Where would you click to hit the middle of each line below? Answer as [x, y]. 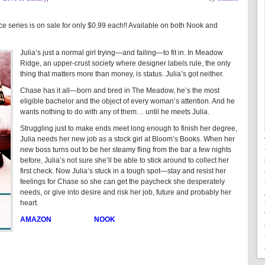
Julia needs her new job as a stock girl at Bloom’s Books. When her [127, 139]
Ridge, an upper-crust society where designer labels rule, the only [125, 63]
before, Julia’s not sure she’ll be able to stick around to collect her [125, 160]
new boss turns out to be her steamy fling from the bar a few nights [126, 150]
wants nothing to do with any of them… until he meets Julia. [115, 112]
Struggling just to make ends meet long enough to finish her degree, [129, 128]
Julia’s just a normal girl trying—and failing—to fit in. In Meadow [122, 53]
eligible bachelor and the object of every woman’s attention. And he [127, 101]
